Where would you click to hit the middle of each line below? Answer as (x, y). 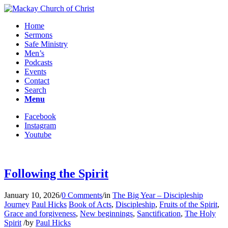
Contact (37, 81)
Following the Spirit (56, 173)
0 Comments (82, 195)
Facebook (40, 116)
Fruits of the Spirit (188, 204)
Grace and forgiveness (40, 213)
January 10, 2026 (32, 195)
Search (35, 90)
